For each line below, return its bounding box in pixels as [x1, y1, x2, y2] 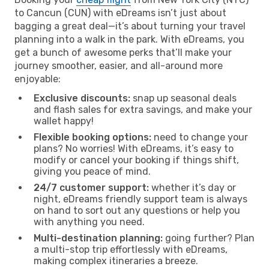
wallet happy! [34, 115, 94, 127]
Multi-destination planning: [34, 232, 163, 244]
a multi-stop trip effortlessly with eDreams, [34, 243, 228, 255]
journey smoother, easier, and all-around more [14, 59, 223, 71]
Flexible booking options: [34, 131, 151, 143]
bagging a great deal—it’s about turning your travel [14, 20, 246, 32]
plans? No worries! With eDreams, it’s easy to [34, 142, 234, 154]
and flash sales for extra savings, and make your [34, 103, 252, 115]
